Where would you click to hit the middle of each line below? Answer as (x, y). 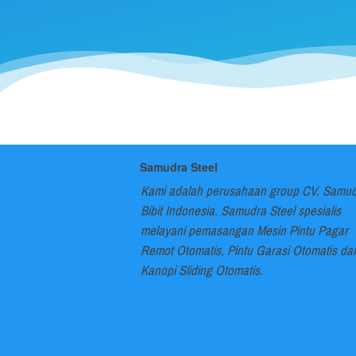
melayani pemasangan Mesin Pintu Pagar (244, 231)
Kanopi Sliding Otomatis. (202, 271)
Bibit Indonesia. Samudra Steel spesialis (241, 211)
